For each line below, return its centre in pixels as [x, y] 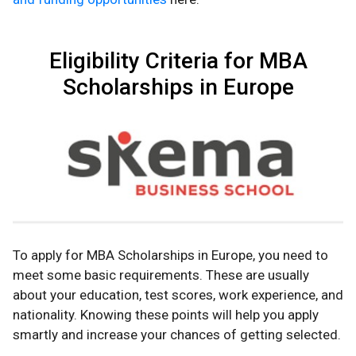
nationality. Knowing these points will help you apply [166, 315]
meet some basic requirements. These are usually [161, 275]
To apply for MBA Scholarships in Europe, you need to [170, 255]
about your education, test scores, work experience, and [178, 295]
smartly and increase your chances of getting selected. [177, 335]
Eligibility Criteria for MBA [178, 61]
